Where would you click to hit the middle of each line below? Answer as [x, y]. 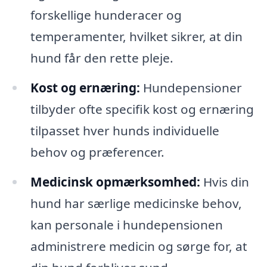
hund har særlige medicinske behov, [136, 203]
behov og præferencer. [97, 152]
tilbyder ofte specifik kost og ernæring [142, 109]
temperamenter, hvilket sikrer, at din [136, 37]
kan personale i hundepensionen [126, 224]
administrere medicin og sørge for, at [139, 246]
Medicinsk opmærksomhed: [115, 181]
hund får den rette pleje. [102, 58]
